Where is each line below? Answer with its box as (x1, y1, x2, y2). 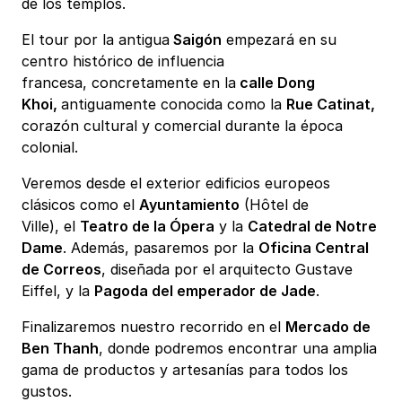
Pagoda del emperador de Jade (94, 282, 316, 301)
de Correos (22, 260, 101, 279)
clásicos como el (22, 196, 139, 214)
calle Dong (236, 74, 315, 92)
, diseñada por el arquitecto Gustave (101, 260, 353, 279)
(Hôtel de (240, 196, 309, 214)
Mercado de (285, 318, 371, 336)
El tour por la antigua (22, 31, 170, 49)
